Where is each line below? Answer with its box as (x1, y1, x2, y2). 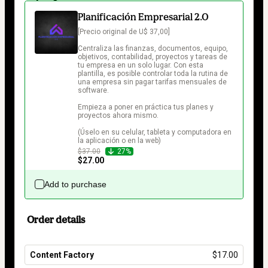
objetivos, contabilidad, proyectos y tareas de (78, 52, 229, 61)
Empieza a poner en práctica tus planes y (78, 102, 215, 111)
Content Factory (30, 249, 94, 260)
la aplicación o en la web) (78, 136, 161, 145)
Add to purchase (44, 179, 106, 189)
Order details (27, 213, 85, 226)
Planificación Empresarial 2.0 (78, 10, 209, 23)
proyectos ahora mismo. (78, 111, 159, 120)
